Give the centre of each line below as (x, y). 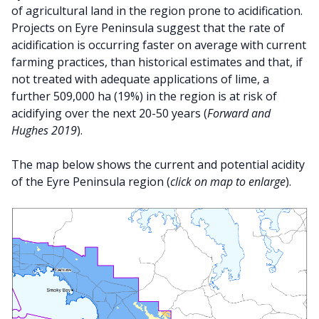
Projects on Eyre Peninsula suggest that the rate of (148, 27)
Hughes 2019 (44, 130)
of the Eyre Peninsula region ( (91, 181)
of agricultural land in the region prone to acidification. (157, 10)
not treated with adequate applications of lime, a (140, 79)
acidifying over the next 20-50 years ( (109, 113)
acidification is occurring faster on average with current (159, 45)
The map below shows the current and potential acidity (158, 164)
